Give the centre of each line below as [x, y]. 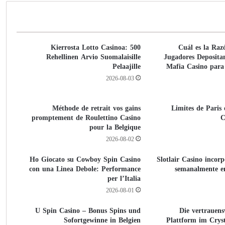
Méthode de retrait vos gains [96, 108]
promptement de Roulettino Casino [86, 118]
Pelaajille [126, 67]
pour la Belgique [115, 127]
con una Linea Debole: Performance [85, 169]
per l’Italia [124, 179]
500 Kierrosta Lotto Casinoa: [89, 47]
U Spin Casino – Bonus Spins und [88, 211]
